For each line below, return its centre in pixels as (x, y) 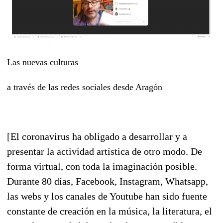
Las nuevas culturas (43, 62)
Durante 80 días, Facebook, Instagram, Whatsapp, (108, 181)
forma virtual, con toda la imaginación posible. (102, 166)
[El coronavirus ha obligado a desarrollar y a (97, 136)
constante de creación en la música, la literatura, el (110, 211)
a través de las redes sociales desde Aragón (85, 87)
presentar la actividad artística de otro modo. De (105, 151)
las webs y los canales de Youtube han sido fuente (107, 196)
